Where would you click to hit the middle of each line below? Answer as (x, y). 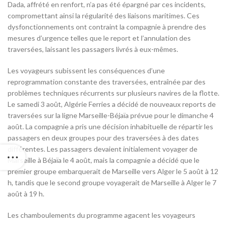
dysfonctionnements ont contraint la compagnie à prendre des (107, 27)
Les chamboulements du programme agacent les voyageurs (102, 215)
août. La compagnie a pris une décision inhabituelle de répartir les (110, 127)
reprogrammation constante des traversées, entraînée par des (107, 82)
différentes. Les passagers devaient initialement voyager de (103, 149)
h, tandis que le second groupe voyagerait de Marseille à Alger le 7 (112, 183)
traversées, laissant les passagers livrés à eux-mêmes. (93, 49)
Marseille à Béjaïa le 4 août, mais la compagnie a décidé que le (104, 160)
